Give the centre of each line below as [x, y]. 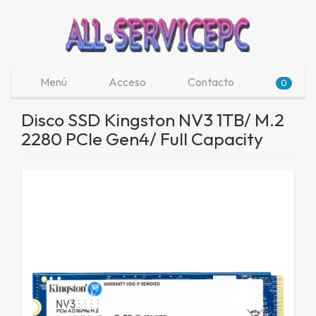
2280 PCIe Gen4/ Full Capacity [142, 139]
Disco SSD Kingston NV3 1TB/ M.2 [153, 120]
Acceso [126, 82]
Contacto [210, 82]
